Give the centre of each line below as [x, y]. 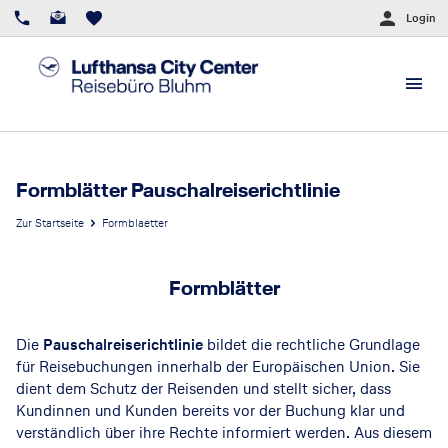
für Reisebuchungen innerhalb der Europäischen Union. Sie [218, 366]
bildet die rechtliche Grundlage [311, 344]
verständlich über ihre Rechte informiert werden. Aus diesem [224, 432]
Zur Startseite [50, 222]
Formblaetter [135, 222]
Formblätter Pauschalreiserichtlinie [178, 190]
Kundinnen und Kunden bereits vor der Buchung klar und [210, 410]
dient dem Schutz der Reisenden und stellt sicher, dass [203, 388]
